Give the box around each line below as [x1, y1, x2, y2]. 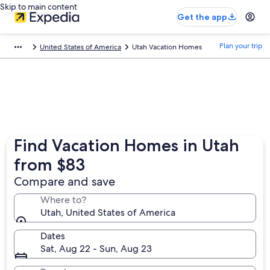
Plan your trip [219, 41, 263, 51]
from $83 [14, 154, 86, 175]
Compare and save [14, 174, 116, 189]
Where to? [40, 193, 87, 206]
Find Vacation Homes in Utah [14, 135, 240, 155]
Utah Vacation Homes [132, 42, 202, 52]
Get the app [177, 11, 227, 22]
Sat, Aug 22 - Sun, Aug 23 [40, 242, 152, 255]
